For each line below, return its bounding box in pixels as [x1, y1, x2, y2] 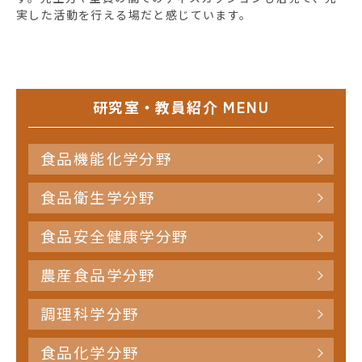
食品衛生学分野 [40, 188, 156, 208]
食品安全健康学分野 [40, 227, 189, 247]
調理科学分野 [40, 305, 140, 325]
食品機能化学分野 [40, 149, 173, 170]
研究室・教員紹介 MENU [92, 99, 270, 118]
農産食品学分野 [40, 266, 156, 286]
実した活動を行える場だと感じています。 [16, 8, 252, 23]
